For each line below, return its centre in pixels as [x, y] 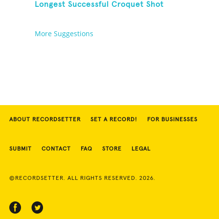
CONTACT [56, 149]
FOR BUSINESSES [172, 120]
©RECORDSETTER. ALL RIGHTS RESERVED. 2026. [82, 179]
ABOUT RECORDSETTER [45, 120]
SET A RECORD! [114, 120]
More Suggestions [64, 34]
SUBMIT [21, 149]
